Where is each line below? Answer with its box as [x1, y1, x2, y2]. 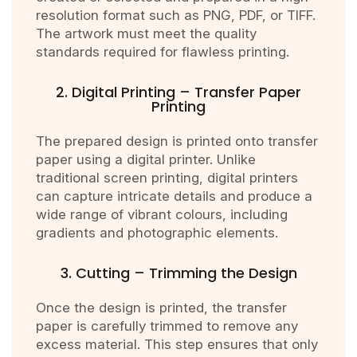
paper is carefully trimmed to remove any [36, 318, 298, 335]
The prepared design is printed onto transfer [36, 133, 318, 150]
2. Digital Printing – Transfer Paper [56, 82, 301, 103]
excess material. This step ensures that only [36, 336, 318, 353]
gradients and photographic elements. [36, 225, 278, 241]
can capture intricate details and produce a [36, 188, 312, 205]
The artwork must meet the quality [36, 25, 257, 42]
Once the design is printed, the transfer [36, 300, 287, 316]
